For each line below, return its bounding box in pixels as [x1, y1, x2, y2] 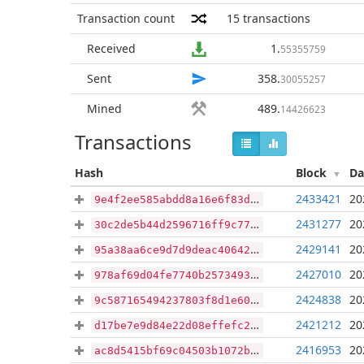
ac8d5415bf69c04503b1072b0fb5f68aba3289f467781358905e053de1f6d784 [94, 344, 250, 357]
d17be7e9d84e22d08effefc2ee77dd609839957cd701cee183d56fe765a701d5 [94, 319, 250, 331]
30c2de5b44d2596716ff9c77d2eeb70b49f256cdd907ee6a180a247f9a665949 [94, 219, 250, 231]
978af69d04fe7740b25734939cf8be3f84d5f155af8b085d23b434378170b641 [94, 269, 250, 281]
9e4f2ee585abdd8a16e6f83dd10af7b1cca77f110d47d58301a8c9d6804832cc [94, 193, 250, 206]
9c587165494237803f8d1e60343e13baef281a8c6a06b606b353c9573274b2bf [94, 294, 250, 306]
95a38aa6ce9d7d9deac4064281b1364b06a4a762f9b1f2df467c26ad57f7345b [94, 244, 250, 256]
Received [87, 41, 136, 56]
